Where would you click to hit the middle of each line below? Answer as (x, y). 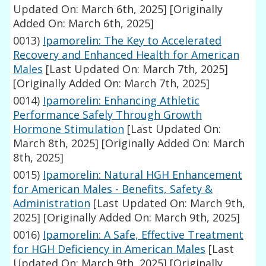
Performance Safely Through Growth (108, 115)
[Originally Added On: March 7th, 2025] (112, 83)
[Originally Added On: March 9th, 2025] (140, 218)
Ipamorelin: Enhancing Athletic (121, 101)
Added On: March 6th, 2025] (84, 23)
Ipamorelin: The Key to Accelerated (132, 41)
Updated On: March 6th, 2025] (90, 9)
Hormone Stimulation (69, 129)
